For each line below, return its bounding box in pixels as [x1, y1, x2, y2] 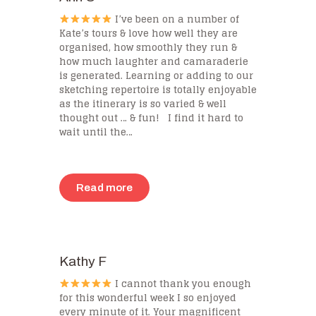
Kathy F [59, 254, 107, 269]
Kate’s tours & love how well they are [59, 24, 238, 42]
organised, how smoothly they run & [59, 38, 237, 56]
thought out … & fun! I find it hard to [59, 109, 243, 126]
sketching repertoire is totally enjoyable [59, 80, 257, 98]
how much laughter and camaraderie [59, 52, 248, 70]
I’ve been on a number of [112, 10, 240, 28]
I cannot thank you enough [112, 274, 252, 292]
